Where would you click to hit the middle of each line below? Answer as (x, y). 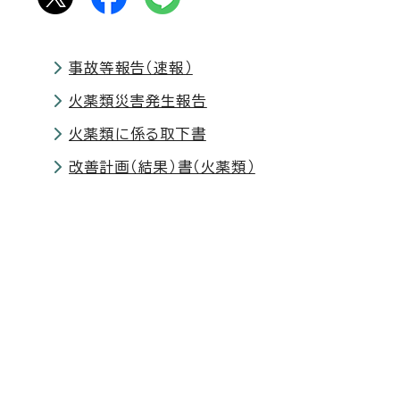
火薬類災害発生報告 (138, 101)
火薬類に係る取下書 (137, 134)
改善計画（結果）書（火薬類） (162, 167)
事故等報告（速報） (131, 68)
